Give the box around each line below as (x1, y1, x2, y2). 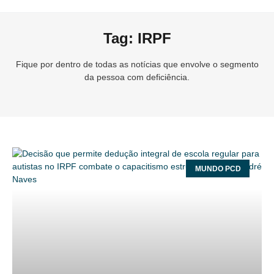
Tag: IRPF (103, 30, 171, 46)
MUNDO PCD (194, 164, 241, 173)
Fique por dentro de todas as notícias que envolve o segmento (15, 59, 259, 69)
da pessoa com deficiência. (84, 72, 190, 82)
